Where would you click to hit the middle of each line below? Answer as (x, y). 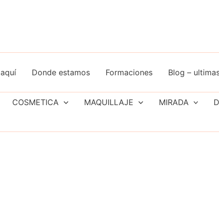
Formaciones (129, 72)
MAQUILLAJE (109, 102)
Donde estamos (61, 72)
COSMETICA (36, 102)
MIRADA (174, 102)
